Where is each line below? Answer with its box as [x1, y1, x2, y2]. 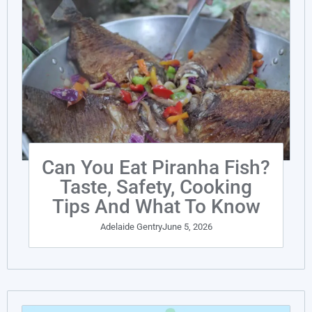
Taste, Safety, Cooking [60, 175, 252, 199]
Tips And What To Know [52, 195, 260, 219]
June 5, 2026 [162, 221, 212, 232]
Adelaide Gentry [100, 221, 162, 232]
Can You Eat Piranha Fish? [42, 156, 270, 180]
